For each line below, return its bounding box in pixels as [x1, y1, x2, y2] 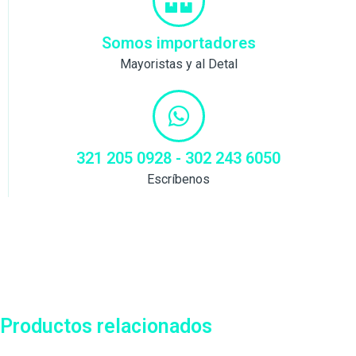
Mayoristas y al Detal [119, 56, 238, 72]
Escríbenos [147, 171, 210, 187]
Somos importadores [101, 33, 256, 52]
